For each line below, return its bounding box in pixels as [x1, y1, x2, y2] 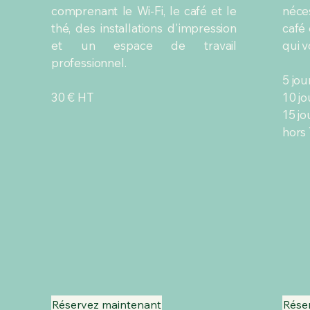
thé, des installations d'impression [51, 21, 237, 35]
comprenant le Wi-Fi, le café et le [51, 3, 237, 18]
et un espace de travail [51, 38, 237, 53]
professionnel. [51, 55, 127, 70]
